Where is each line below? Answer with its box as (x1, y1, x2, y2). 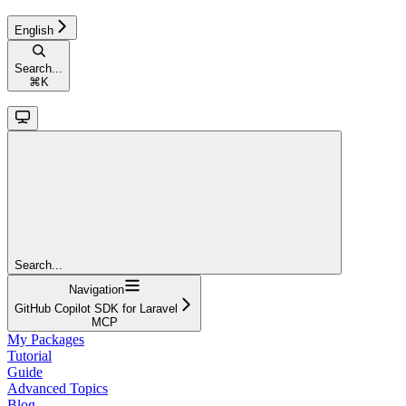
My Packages (7, 331, 84, 347)
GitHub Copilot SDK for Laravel (14, 301, 178, 315)
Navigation (68, 282, 124, 296)
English (14, 23, 53, 37)
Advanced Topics (7, 380, 108, 396)
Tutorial (7, 347, 52, 363)
